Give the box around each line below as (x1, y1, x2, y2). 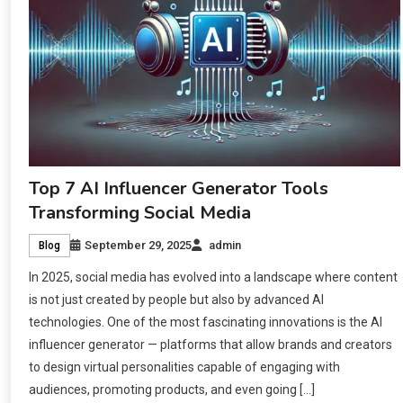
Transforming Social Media (29, 200, 252, 225)
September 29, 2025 (85, 237, 193, 252)
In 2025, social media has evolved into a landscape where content (29, 269, 399, 284)
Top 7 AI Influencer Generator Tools (29, 175, 329, 201)
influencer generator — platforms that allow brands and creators (29, 336, 393, 352)
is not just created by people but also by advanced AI (29, 291, 325, 307)
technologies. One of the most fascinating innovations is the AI (29, 314, 383, 329)
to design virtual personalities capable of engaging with (29, 359, 341, 374)
